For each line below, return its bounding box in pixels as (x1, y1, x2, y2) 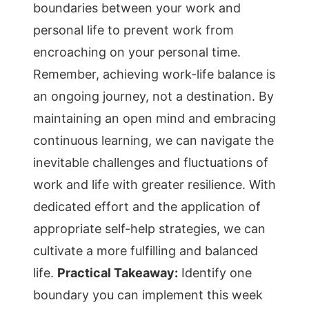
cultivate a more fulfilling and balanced (33, 243, 258, 258)
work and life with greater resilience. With (33, 177, 276, 192)
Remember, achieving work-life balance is (33, 67, 275, 81)
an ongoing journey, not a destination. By (33, 89, 274, 103)
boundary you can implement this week (33, 288, 263, 302)
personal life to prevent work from (33, 23, 234, 37)
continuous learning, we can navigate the (33, 133, 274, 148)
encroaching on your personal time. (33, 45, 241, 59)
